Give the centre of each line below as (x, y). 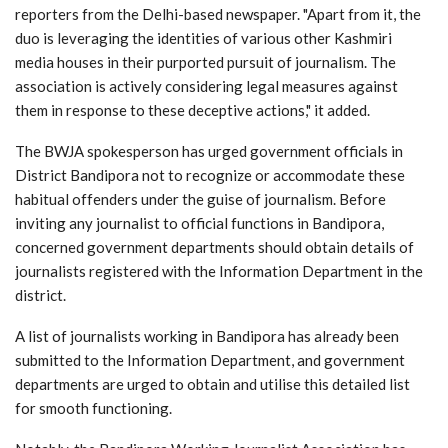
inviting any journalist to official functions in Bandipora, (199, 222)
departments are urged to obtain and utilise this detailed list (212, 383)
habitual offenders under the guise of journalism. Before (200, 198)
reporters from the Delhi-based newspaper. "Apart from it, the (218, 13)
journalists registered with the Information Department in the (219, 270)
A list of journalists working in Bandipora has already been (207, 335)
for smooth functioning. (93, 407)
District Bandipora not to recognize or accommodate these (210, 174)
